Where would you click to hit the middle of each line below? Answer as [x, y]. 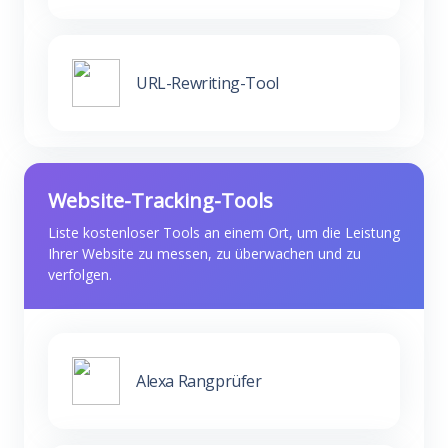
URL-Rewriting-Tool [207, 82]
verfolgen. [80, 274]
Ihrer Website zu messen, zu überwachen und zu [204, 253]
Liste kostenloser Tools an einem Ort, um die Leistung [224, 232]
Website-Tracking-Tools [160, 200]
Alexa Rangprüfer [199, 380]
